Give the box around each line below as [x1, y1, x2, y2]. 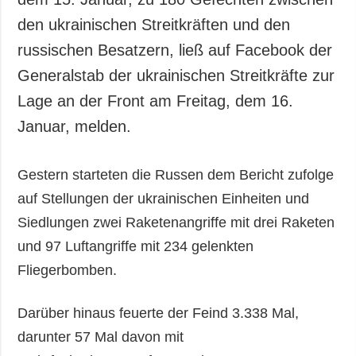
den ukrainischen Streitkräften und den [17, 16, 291, 34]
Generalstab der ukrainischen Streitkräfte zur [17, 67, 335, 85]
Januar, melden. [17, 118, 132, 136]
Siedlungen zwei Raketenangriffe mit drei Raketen [17, 215, 335, 231]
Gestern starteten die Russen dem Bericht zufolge [17, 167, 335, 184]
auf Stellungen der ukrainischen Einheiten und [17, 191, 310, 207]
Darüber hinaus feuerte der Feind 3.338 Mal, [17, 305, 300, 322]
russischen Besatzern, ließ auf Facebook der [17, 41, 333, 60]
